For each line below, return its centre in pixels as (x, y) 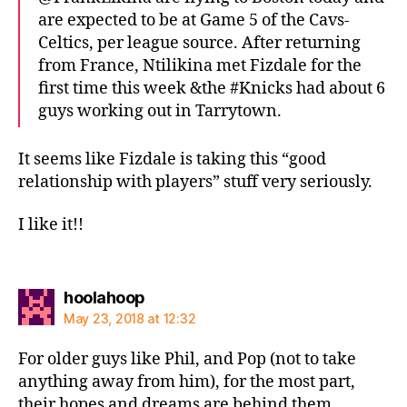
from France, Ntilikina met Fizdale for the (200, 66)
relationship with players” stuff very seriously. (195, 182)
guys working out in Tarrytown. (160, 111)
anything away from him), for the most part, (187, 382)
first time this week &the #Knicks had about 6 (212, 89)
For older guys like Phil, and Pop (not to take (187, 359)
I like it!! (51, 225)
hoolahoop (104, 297)
